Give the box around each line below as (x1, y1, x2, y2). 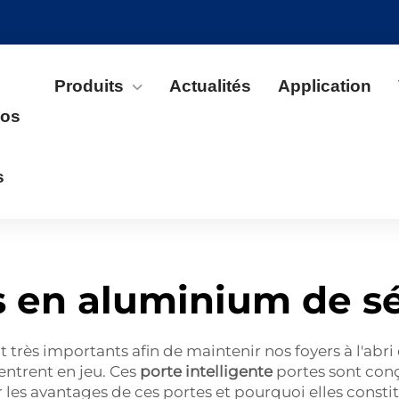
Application (278, 77, 371, 95)
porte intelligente (140, 362, 276, 380)
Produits (54, 77, 124, 95)
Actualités (169, 77, 251, 95)
